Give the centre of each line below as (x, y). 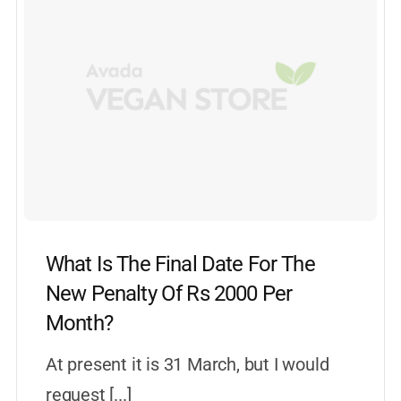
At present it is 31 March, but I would (187, 364)
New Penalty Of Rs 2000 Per (169, 293)
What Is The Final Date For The (180, 264)
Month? (79, 323)
